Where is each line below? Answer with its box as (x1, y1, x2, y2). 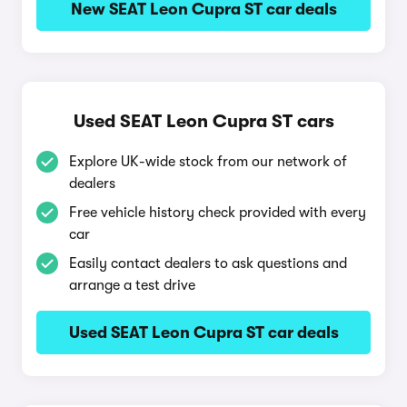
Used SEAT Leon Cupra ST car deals (68, 323, 339, 342)
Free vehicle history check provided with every (69, 204, 366, 221)
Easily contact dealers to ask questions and (69, 255, 347, 272)
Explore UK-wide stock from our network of (69, 154, 347, 170)
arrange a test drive (69, 277, 195, 293)
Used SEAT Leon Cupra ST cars (73, 111, 334, 132)
